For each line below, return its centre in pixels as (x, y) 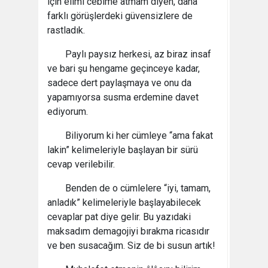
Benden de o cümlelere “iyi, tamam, (138, 188)
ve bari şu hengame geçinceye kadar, (124, 68)
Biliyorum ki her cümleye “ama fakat (139, 135)
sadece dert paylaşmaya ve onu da (119, 83)
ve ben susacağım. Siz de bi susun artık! (131, 246)
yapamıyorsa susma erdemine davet (123, 97)
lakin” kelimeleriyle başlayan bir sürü (123, 150)
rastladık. (66, 30)
